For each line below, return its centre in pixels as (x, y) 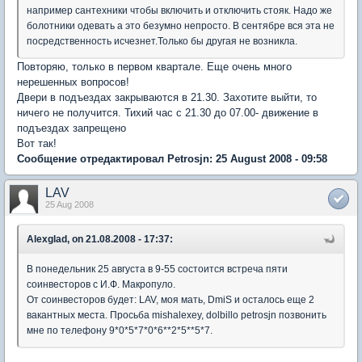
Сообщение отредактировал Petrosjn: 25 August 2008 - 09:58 (172, 158)
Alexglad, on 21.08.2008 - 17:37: (100, 239)
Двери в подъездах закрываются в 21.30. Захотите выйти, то (167, 97)
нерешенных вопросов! (73, 82)
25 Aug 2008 (69, 204)
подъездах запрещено (72, 128)
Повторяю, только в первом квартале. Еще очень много (154, 66)
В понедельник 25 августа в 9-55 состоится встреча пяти (157, 269)
